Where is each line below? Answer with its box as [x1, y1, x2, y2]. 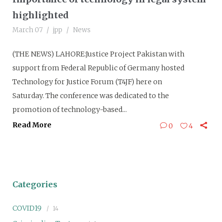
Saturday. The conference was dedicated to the [12, 91, 169, 100]
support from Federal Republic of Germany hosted [12, 63, 184, 72]
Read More [12, 120, 52, 129]
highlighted [12, 9, 69, 21]
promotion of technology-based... [12, 105, 127, 114]
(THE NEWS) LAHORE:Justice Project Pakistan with [12, 50, 184, 58]
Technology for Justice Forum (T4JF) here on [12, 77, 162, 86]
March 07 [12, 26, 43, 34]
